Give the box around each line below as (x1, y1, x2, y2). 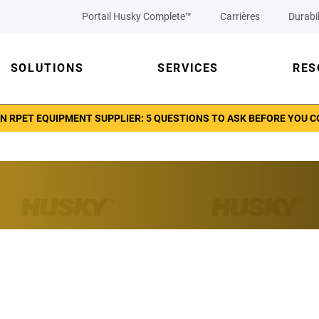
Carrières (220, 11, 260, 22)
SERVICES (157, 61, 219, 75)
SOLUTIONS (10, 61, 84, 75)
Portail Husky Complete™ (82, 11, 192, 22)
